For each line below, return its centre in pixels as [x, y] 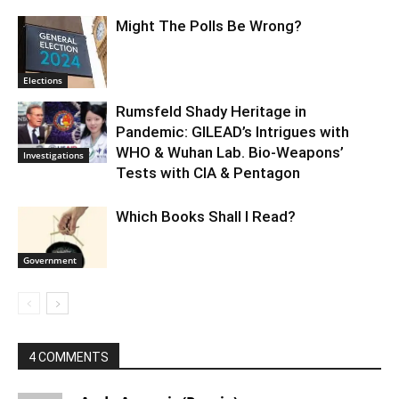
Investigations [53, 155]
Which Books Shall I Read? [206, 217]
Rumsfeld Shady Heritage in [211, 112]
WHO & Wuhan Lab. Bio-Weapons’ [230, 153]
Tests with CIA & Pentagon [208, 173]
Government [50, 261]
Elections [43, 81]
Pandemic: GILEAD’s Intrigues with [232, 132]
